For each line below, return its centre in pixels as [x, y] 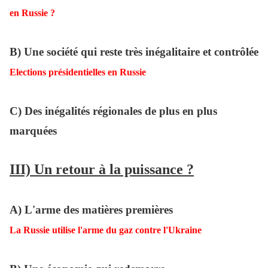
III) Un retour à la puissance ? [102, 170]
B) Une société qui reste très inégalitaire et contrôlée [134, 52]
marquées [33, 131]
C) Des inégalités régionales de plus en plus [113, 111]
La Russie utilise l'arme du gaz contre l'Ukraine [106, 230]
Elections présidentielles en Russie [78, 72]
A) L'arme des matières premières [91, 210]
